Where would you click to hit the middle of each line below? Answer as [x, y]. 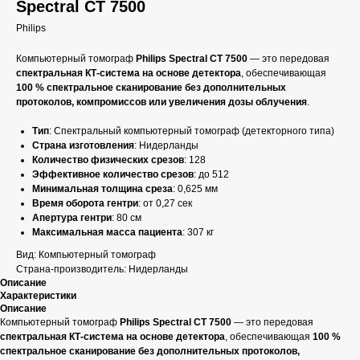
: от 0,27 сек [165, 203]
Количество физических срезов [108, 160]
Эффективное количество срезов [113, 174]
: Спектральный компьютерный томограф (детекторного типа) [192, 131]
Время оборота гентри [85, 203]
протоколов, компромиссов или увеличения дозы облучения [162, 102]
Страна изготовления [83, 145]
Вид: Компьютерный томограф [86, 255]
